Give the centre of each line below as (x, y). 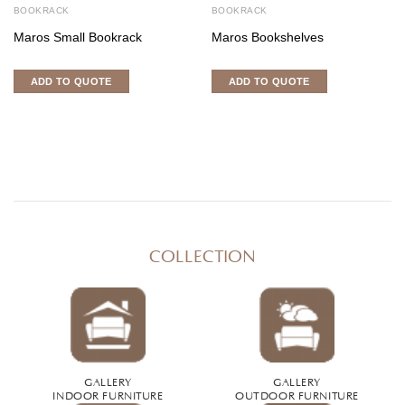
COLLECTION (202, 254)
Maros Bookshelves (267, 37)
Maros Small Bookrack (77, 37)
